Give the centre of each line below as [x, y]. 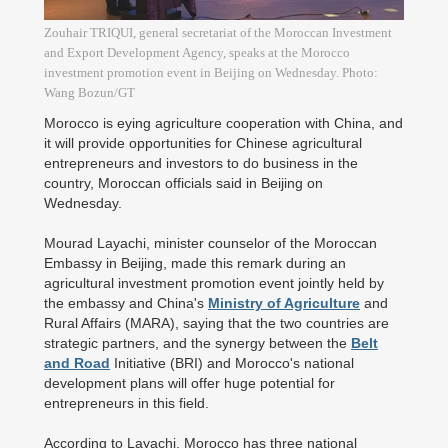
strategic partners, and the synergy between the [197, 343]
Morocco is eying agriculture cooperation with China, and [223, 123]
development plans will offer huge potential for [189, 383]
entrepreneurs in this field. [126, 403]
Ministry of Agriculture [284, 303]
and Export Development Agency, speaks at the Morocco [197, 52]
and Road [77, 363]
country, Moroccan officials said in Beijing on [183, 183]
